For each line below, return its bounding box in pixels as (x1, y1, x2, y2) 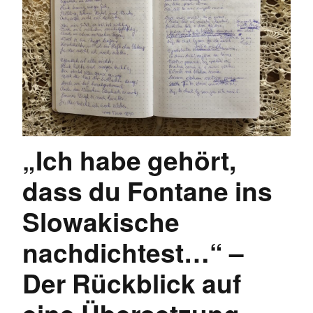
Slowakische (22, 203, 180, 240)
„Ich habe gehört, (22, 141, 236, 179)
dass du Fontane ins (22, 172, 272, 210)
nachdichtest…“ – (22, 233, 244, 271)
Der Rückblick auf (22, 264, 241, 302)
